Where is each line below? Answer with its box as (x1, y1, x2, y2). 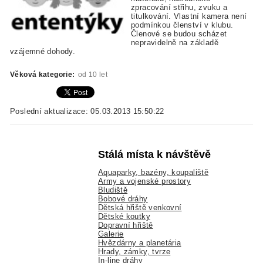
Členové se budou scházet (131, 29, 227, 39)
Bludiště (98, 186, 128, 195)
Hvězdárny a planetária (98, 238, 181, 248)
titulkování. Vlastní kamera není (131, 12, 247, 21)
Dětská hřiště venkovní (98, 203, 182, 213)
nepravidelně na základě (131, 38, 218, 48)
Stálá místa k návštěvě (98, 148, 211, 160)
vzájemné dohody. (10, 47, 76, 56)
